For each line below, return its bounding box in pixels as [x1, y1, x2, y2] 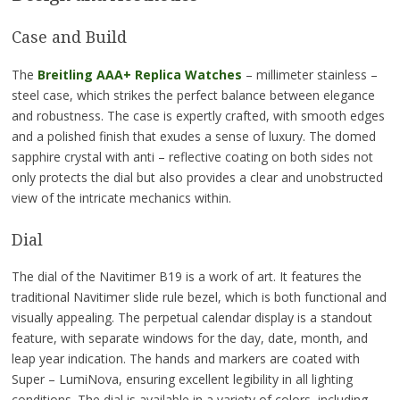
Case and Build [11, 28, 127, 47]
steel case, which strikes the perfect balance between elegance [11, 86, 375, 104]
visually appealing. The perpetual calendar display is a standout [11, 309, 372, 327]
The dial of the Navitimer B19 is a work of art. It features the [11, 268, 362, 286]
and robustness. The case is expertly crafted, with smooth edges [11, 106, 385, 124]
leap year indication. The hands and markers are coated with [11, 350, 360, 368]
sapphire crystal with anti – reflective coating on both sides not [11, 147, 373, 165]
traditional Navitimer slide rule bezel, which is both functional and [11, 288, 387, 306]
